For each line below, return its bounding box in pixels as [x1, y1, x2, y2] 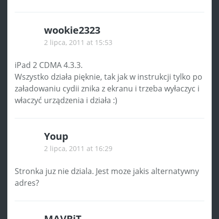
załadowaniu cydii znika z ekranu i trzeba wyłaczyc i [15, 83, 199, 94]
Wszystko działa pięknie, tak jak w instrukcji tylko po [15, 71, 202, 82]
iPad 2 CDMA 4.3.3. [15, 59, 83, 70]
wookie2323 [44, 23, 100, 37]
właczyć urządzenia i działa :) [15, 94, 117, 106]
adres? [15, 177, 39, 188]
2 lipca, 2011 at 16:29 [44, 143, 112, 153]
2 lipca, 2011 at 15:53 [44, 37, 112, 47]
